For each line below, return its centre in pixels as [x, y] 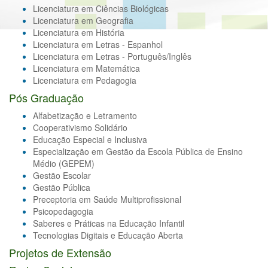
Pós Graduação [46, 98]
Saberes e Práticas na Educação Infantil [109, 223]
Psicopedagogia [63, 211]
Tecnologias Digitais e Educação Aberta [108, 235]
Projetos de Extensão [60, 253]
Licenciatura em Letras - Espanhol [98, 45]
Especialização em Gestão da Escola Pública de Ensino [138, 152]
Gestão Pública [62, 188]
